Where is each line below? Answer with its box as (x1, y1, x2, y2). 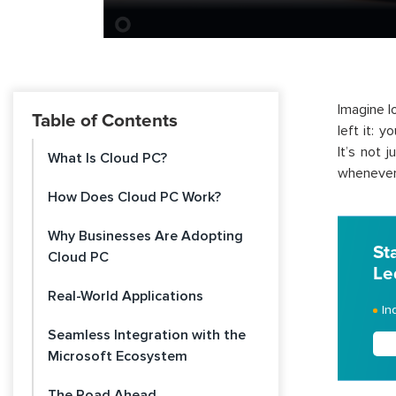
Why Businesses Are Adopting (48, 227, 243, 245)
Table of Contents (32, 110, 178, 132)
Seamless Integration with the (48, 326, 246, 344)
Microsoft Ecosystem (48, 347, 187, 365)
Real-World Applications (48, 287, 203, 305)
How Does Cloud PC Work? (48, 188, 221, 206)
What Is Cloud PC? (48, 149, 167, 167)
